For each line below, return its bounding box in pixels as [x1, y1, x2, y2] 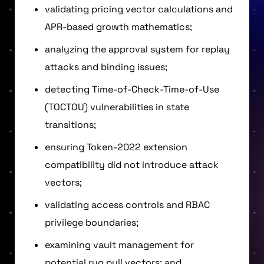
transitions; [45, 118, 96, 131]
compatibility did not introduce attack [45, 158, 219, 171]
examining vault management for [45, 238, 194, 251]
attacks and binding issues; [45, 60, 167, 73]
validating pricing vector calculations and [45, 2, 233, 15]
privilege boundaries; [45, 216, 138, 229]
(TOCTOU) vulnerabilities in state [45, 100, 189, 113]
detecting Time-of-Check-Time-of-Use [45, 82, 219, 95]
